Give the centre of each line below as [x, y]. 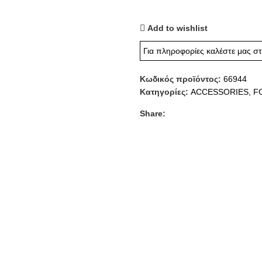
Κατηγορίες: [164, 92]
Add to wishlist [178, 28]
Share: [153, 113]
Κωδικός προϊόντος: [182, 79]
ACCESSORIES [220, 92]
